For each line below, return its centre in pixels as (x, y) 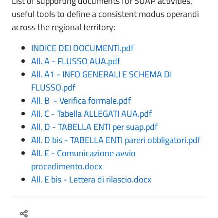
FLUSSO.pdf (53, 88)
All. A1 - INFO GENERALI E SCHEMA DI (101, 74)
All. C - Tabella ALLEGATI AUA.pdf (91, 114)
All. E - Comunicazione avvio (83, 153)
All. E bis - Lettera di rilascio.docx (91, 180)
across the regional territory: (64, 27)
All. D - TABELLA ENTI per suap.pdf (94, 127)
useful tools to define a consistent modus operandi (105, 14)
